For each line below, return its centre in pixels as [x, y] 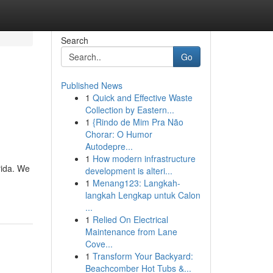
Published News [91, 85]
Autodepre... [109, 146]
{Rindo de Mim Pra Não [138, 122]
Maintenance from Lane [131, 232]
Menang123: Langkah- [136, 183]
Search [74, 40]
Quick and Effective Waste [142, 97]
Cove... [99, 244]
